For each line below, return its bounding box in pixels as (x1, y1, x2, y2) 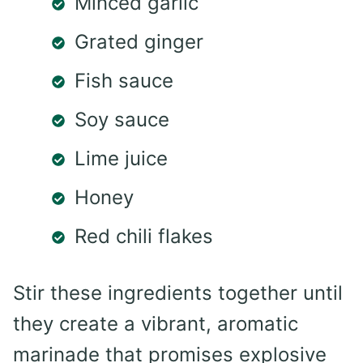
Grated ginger (75, 29, 203, 53)
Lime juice (75, 146, 168, 170)
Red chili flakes (75, 224, 213, 248)
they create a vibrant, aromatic (13, 311, 298, 335)
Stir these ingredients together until (13, 280, 343, 305)
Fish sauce (75, 68, 173, 92)
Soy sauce (75, 107, 169, 131)
